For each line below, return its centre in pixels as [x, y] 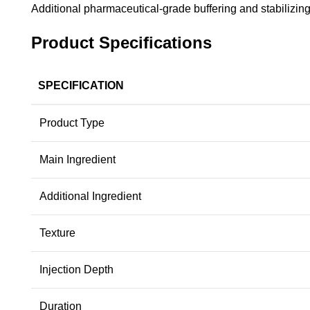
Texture [57, 232]
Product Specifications [121, 42]
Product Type [72, 122]
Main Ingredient [77, 159]
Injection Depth [76, 269]
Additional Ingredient [90, 196]
